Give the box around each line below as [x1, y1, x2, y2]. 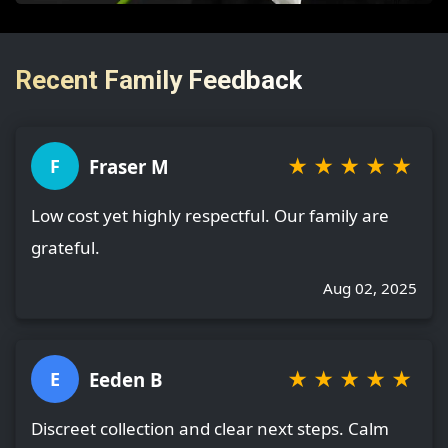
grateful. [31, 236, 100, 260]
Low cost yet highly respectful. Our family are [31, 204, 389, 228]
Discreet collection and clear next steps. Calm [31, 417, 389, 441]
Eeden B [89, 366, 163, 392]
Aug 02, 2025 [323, 278, 417, 299]
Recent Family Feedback [15, 64, 302, 95]
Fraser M [89, 153, 169, 179]
